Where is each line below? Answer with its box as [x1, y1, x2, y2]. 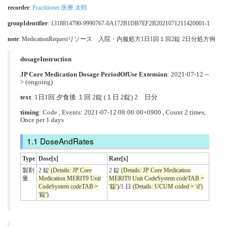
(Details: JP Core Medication [120, 167, 191, 174]
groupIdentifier [8, 19, 48, 27]
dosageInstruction [20, 55, 71, 63]
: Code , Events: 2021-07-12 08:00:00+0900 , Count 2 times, [39, 108, 206, 116]
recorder [8, 4, 29, 11]
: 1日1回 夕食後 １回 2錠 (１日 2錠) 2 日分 [31, 93, 158, 101]
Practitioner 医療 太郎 [32, 4, 87, 11]
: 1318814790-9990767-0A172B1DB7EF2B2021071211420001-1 [48, 19, 210, 27]
